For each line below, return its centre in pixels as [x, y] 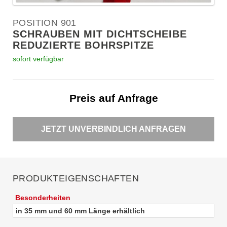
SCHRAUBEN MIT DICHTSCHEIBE [100, 34]
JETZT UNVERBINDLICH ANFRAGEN [113, 129]
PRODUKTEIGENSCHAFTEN [76, 178]
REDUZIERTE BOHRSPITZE [83, 45]
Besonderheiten [43, 197]
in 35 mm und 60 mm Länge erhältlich [80, 211]
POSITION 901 [45, 23]
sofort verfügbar [38, 59]
